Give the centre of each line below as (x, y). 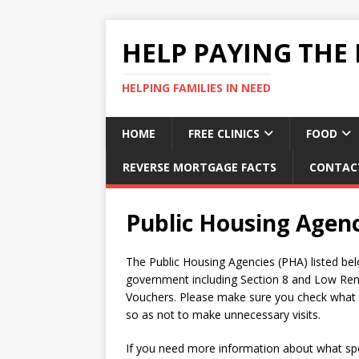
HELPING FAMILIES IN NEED (196, 88)
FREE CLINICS (224, 133)
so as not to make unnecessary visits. (223, 315)
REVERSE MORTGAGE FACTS (200, 167)
